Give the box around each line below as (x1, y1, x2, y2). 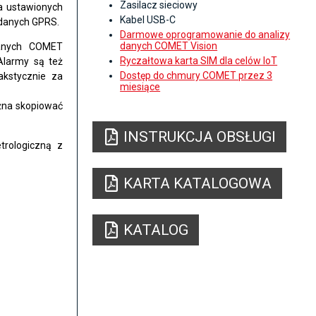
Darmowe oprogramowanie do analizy (120, 29, 291, 41)
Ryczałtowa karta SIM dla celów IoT (120, 55, 278, 67)
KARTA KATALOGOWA (123, 175, 272, 193)
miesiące (120, 81, 161, 93)
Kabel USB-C (120, 14, 176, 26)
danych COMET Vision (120, 40, 218, 52)
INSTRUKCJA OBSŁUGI (123, 128, 276, 146)
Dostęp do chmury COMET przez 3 (120, 70, 273, 82)
